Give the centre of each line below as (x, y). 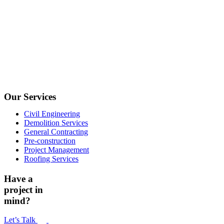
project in (23, 189)
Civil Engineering (52, 113)
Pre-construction (50, 140)
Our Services (30, 96)
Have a (18, 178)
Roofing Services (51, 158)
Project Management (56, 149)
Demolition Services (56, 122)
